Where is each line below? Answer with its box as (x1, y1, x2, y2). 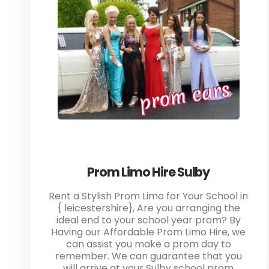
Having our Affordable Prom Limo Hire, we (51, 225, 246, 239)
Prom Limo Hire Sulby (87, 163, 210, 181)
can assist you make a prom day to (65, 237, 231, 251)
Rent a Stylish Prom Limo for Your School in (49, 189, 249, 203)
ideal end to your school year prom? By (56, 213, 241, 227)
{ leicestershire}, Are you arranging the (56, 201, 240, 215)
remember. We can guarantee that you (55, 249, 242, 263)
